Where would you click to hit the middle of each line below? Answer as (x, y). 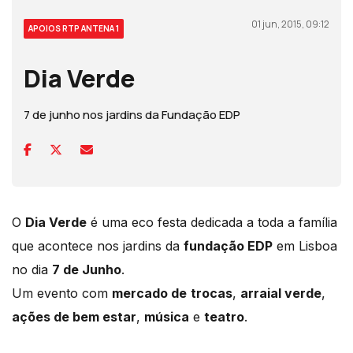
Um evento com (62, 294)
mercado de (149, 294)
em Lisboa (305, 246)
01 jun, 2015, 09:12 (290, 24)
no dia (32, 270)
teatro (224, 317)
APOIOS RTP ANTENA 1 (74, 29)
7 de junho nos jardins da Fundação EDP (132, 115)
